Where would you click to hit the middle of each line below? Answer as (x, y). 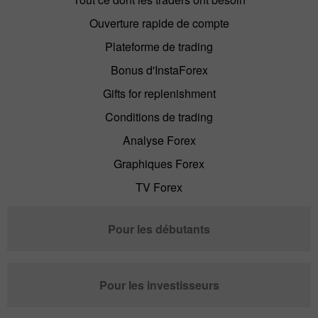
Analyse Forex (159, 140)
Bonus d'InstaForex (159, 70)
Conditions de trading (159, 116)
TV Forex (159, 187)
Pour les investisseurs (159, 285)
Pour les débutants (159, 229)
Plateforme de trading (159, 46)
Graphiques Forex (159, 163)
